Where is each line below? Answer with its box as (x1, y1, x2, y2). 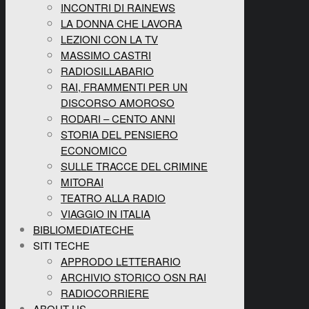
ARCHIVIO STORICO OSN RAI (61, 270, 206, 285)
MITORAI (61, 175, 103, 190)
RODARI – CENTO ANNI (61, 111, 175, 126)
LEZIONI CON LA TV (61, 32, 158, 47)
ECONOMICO (61, 143, 127, 158)
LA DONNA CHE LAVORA (61, 16, 182, 31)
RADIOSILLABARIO (61, 63, 154, 79)
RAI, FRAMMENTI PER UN (61, 79, 188, 94)
